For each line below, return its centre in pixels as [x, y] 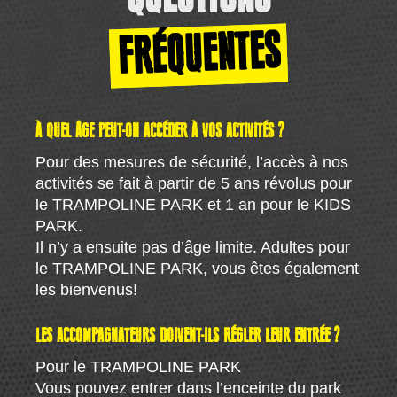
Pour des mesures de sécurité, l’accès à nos [192, 162]
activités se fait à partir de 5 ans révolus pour [194, 183]
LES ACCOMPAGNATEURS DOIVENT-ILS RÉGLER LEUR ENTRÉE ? [188, 336]
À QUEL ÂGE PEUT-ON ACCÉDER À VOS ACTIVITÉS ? [160, 131]
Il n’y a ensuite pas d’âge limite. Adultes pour [193, 247]
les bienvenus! [87, 289]
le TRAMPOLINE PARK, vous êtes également [198, 268]
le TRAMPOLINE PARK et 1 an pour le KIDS [194, 204]
